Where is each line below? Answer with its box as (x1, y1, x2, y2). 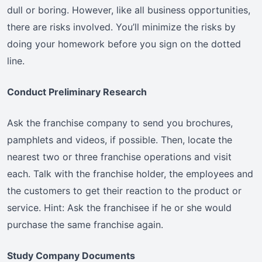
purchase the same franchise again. (7, 219, 163, 231)
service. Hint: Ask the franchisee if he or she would (7, 202, 232, 214)
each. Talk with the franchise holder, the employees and (7, 168, 253, 180)
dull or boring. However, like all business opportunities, (7, 4, 250, 16)
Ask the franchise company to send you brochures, (7, 117, 233, 129)
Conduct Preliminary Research (7, 86, 147, 98)
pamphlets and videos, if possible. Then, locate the (7, 134, 232, 146)
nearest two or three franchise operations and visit (7, 151, 232, 163)
